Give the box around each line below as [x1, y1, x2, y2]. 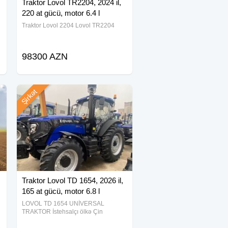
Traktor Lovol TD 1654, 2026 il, [21, 176, 123, 185]
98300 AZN [21, 51, 68, 62]
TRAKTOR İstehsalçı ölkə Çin [21, 208, 103, 215]
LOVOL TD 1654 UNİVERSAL [21, 200, 104, 207]
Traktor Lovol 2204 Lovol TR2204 [21, 22, 115, 29]
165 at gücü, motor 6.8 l [21, 187, 100, 195]
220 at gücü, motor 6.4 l [21, 9, 100, 17]
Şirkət [20, 87, 39, 106]
